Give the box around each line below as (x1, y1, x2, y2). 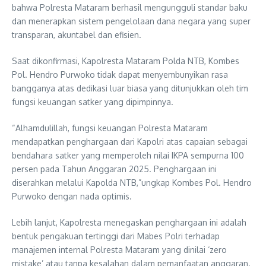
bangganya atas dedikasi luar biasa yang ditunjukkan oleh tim (12, 83, 248, 93)
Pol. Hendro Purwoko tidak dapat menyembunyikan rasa (12, 69, 228, 80)
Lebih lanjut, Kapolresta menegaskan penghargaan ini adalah (12, 217, 246, 227)
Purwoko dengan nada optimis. (12, 191, 132, 201)
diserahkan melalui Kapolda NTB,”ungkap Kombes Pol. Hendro (12, 177, 252, 188)
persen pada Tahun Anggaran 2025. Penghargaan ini (12, 163, 217, 174)
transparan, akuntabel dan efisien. (12, 29, 141, 40)
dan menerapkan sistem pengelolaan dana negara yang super (12, 15, 251, 26)
